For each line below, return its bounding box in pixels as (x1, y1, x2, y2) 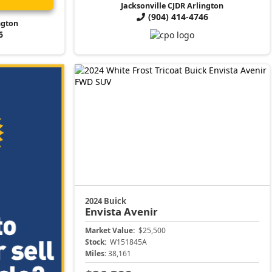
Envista (85, 204, 124, 219)
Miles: (85, 248, 107, 259)
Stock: (85, 236, 107, 247)
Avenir (124, 204, 158, 219)
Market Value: (85, 225, 135, 236)
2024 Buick (85, 195, 127, 206)
